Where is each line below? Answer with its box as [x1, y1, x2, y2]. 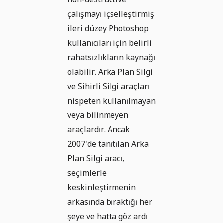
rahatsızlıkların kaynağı [67, 52, 155, 63]
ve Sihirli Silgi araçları [67, 81, 150, 92]
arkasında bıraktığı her [67, 196, 152, 208]
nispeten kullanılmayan [67, 95, 156, 107]
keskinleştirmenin [67, 182, 136, 193]
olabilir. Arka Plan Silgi [67, 66, 153, 78]
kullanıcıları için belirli [67, 37, 152, 49]
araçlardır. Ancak [67, 124, 130, 135]
